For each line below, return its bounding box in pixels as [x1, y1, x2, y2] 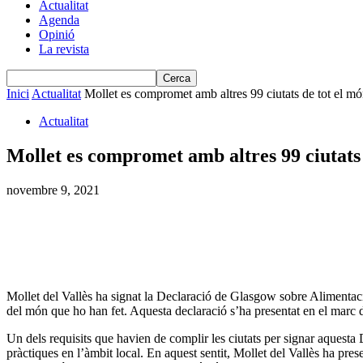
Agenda [39, 13, 79, 27]
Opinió [39, 28, 75, 41]
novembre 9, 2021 [6, 182, 100, 197]
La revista [39, 42, 89, 56]
